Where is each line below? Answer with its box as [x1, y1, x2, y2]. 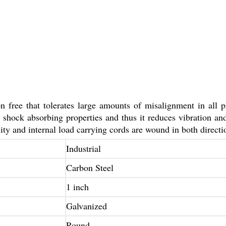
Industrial [66, 142, 101, 155]
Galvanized [66, 200, 107, 212]
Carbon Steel [66, 161, 114, 174]
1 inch [66, 181, 89, 193]
